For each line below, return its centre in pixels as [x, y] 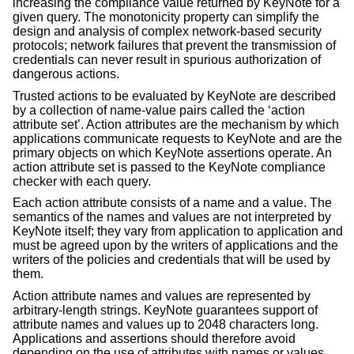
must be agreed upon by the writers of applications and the [175, 246]
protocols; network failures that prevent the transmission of [174, 46]
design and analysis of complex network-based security [167, 32]
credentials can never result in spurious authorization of [167, 60]
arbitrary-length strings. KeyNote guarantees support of [165, 310]
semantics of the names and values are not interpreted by [172, 217]
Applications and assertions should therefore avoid [154, 339]
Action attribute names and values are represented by [162, 296]
